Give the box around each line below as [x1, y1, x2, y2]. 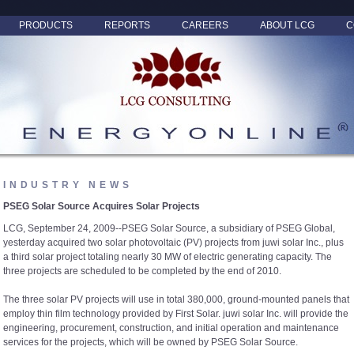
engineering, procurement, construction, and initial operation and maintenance [3, 322, 339, 333]
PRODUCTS [19, 20, 73, 31]
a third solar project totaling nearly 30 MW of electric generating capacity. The [3, 250, 332, 262]
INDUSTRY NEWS [3, 179, 133, 191]
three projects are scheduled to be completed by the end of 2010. [3, 265, 281, 277]
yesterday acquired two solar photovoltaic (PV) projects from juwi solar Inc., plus [3, 236, 344, 248]
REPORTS [104, 20, 150, 31]
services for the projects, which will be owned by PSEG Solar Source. [3, 336, 298, 348]
